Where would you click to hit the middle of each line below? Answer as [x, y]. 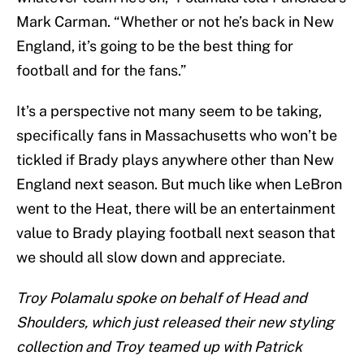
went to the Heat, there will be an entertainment [176, 209]
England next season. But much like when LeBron [179, 184]
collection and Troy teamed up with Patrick [159, 347]
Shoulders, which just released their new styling [175, 323]
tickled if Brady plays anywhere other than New [175, 160]
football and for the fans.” [101, 71]
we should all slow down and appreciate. [151, 258]
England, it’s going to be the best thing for [155, 46]
